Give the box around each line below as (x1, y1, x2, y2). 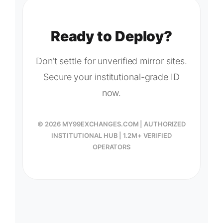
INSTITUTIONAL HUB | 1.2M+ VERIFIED (51, 131, 172, 139)
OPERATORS (92, 142, 131, 151)
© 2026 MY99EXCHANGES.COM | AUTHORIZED (37, 119, 186, 128)
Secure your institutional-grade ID (43, 71, 180, 82)
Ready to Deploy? (50, 27, 173, 45)
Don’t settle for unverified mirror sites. (36, 55, 187, 66)
